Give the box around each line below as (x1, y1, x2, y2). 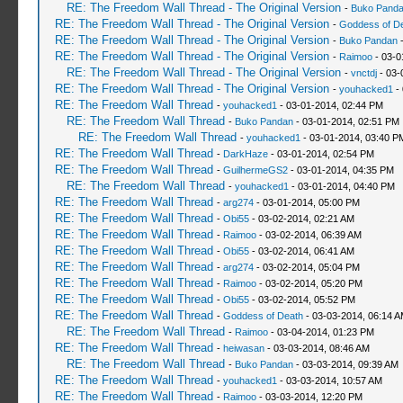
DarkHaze (222, 148, 268, 159)
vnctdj (350, 67, 377, 78)
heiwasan (222, 343, 264, 354)
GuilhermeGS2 (222, 165, 288, 175)
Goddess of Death (222, 310, 303, 321)
